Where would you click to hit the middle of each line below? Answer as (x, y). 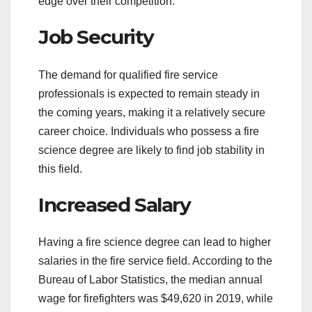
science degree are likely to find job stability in (151, 150)
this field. (60, 169)
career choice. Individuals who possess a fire (149, 131)
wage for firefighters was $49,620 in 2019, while (156, 299)
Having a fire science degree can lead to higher (155, 242)
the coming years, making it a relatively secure (152, 112)
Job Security (96, 37)
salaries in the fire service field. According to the (155, 261)
